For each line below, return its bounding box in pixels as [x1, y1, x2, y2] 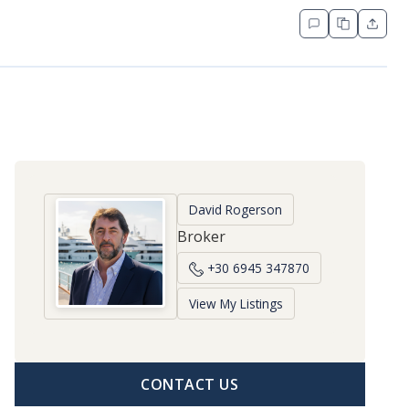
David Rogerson [188, 200, 282, 218]
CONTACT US [141, 373, 239, 394]
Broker [176, 225, 225, 246]
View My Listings [188, 294, 283, 312]
